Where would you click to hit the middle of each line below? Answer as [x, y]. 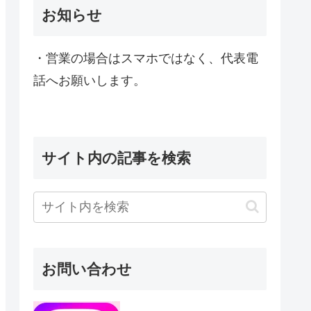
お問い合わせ [87, 269]
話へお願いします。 [90, 81]
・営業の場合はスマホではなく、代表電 [146, 59]
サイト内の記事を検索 [116, 158]
